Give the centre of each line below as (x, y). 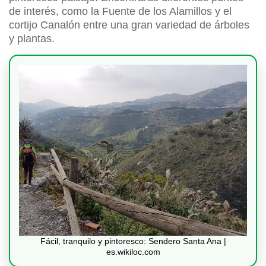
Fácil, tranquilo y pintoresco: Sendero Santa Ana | (133, 241)
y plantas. (33, 39)
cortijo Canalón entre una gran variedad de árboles (129, 25)
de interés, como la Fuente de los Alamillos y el (120, 12)
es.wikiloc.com (133, 252)
